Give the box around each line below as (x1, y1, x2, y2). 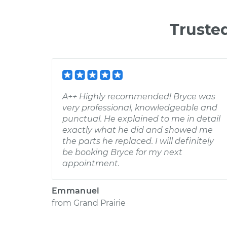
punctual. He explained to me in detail (62, 114, 220, 124)
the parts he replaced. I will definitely (62, 136, 214, 146)
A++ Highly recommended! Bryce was (62, 92, 215, 101)
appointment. (62, 159, 120, 168)
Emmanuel (52, 186, 100, 196)
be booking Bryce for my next (62, 147, 182, 157)
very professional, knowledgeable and (62, 103, 217, 112)
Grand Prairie (73, 198, 126, 208)
